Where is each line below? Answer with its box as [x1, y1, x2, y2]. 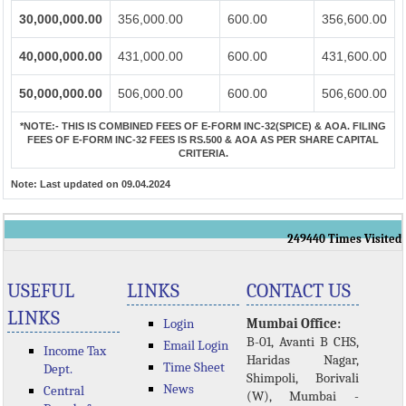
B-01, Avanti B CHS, [246, 333, 359, 351]
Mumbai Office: [246, 315, 342, 333]
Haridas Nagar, [246, 352, 359, 369]
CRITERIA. [178, 148, 228, 159]
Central [43, 382, 85, 400]
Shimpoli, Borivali [246, 370, 359, 387]
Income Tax [43, 343, 107, 360]
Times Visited [328, 232, 401, 246]
